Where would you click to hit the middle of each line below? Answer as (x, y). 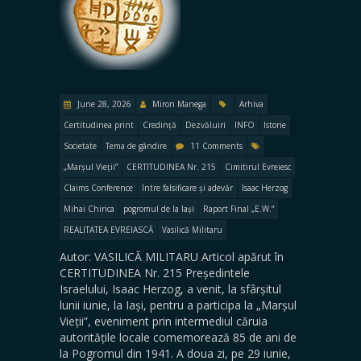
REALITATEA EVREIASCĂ (108, 229)
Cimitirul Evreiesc (258, 166)
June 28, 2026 (103, 104)
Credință (160, 124)
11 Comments (216, 145)
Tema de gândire (136, 145)
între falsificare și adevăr (187, 187)
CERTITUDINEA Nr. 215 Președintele (155, 272)
